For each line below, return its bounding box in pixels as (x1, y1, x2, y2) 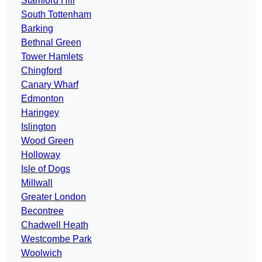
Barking (21, 23, 53, 34)
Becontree (21, 206, 64, 216)
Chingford (21, 65, 62, 76)
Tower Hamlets (21, 51, 83, 62)
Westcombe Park (21, 234, 92, 244)
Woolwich (21, 248, 62, 258)
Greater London (21, 192, 86, 202)
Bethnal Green (21, 37, 81, 48)
